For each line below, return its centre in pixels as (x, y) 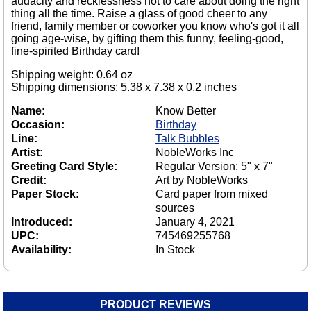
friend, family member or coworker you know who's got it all (155, 26)
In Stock (175, 249)
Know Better (186, 110)
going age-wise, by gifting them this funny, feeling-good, (147, 38)
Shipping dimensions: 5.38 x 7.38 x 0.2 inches (124, 87)
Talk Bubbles (187, 138)
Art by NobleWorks (202, 180)
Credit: (29, 180)
